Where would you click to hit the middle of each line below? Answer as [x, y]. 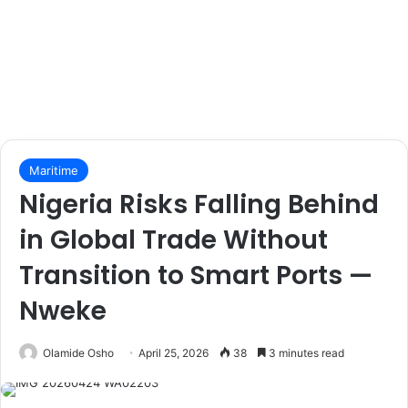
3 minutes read [305, 353]
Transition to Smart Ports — [196, 276]
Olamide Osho [78, 353]
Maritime [54, 171]
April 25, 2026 [173, 353]
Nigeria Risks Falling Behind [199, 205]
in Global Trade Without [173, 240]
